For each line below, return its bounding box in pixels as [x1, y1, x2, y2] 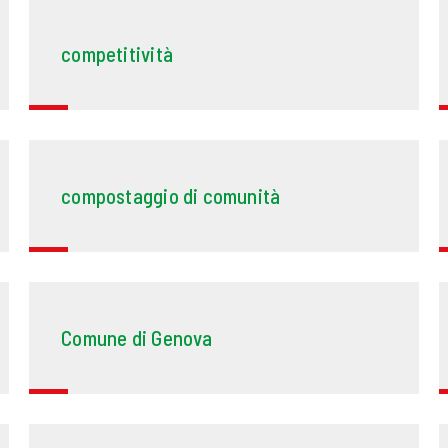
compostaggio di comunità [61, 183, 281, 209]
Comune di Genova [61, 325, 213, 351]
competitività [61, 41, 173, 67]
